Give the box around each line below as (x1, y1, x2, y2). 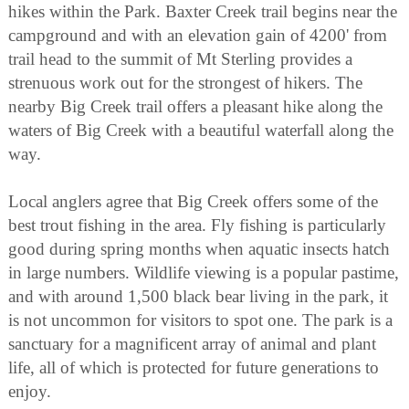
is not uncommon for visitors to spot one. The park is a (8, 309, 393, 330)
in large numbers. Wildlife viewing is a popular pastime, (8, 262, 399, 282)
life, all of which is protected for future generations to (8, 357, 379, 377)
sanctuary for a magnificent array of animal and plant (8, 333, 376, 353)
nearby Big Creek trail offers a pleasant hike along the (8, 96, 383, 116)
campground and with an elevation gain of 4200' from (8, 25, 387, 45)
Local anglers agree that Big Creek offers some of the (8, 191, 378, 211)
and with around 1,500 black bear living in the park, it (8, 286, 388, 306)
